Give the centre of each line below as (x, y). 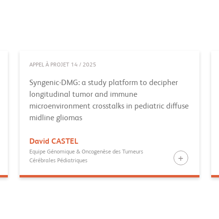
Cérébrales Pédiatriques (58, 161)
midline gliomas (56, 118)
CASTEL (65, 142)
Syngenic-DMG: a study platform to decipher (104, 83)
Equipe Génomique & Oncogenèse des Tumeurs (86, 152)
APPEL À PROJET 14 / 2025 (63, 65)
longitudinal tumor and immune (83, 95)
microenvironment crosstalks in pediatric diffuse (109, 107)
